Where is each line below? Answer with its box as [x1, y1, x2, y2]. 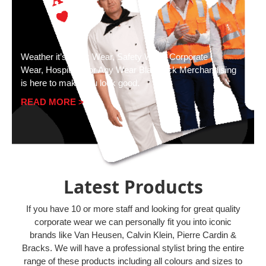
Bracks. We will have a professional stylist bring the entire [22, 243, 244, 254]
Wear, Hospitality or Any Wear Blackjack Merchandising [21, 65, 236, 75]
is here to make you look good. [21, 78, 140, 88]
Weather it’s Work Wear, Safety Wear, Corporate [21, 52, 208, 62]
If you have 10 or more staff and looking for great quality [26, 204, 240, 214]
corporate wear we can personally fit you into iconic [34, 217, 232, 227]
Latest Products [63, 175, 203, 199]
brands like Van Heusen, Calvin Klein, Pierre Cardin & [30, 230, 236, 240]
